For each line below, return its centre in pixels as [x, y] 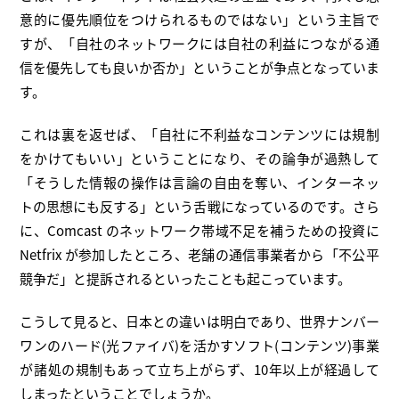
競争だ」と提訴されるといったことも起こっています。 [186, 279]
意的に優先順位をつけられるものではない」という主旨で [199, 20]
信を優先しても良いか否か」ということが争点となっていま [199, 68]
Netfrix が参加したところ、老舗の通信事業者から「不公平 [199, 255]
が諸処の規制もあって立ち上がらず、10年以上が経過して [199, 370]
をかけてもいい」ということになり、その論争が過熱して [199, 159]
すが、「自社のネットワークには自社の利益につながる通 [199, 44]
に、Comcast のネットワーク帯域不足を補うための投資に [199, 231]
